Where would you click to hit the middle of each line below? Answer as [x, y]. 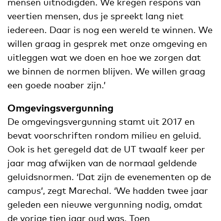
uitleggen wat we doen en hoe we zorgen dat [104, 57]
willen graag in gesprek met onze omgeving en [107, 43]
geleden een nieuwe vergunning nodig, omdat [105, 204]
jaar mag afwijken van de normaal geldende [102, 163]
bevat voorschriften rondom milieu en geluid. [104, 135]
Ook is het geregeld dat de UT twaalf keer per [106, 149]
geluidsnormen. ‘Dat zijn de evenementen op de [109, 176]
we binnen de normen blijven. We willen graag [106, 71]
